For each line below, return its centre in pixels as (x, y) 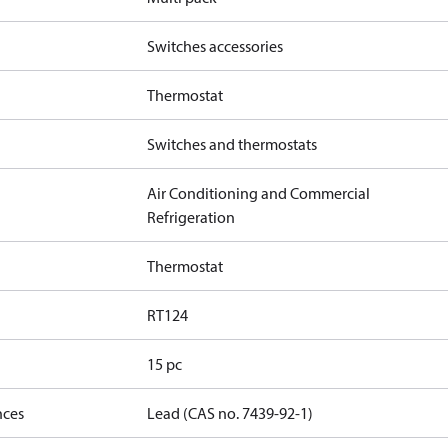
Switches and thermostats (232, 144)
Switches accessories (215, 46)
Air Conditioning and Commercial (259, 193)
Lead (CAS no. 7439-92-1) (230, 413)
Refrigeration (191, 217)
